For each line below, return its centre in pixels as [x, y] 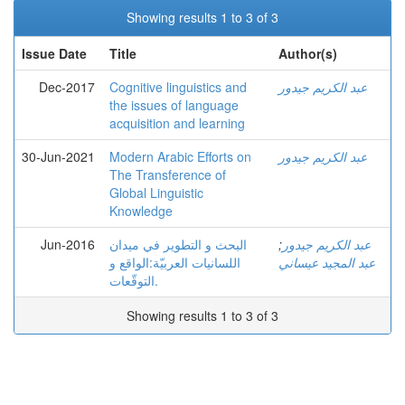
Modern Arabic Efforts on [180, 156]
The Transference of [168, 174]
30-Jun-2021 [58, 156]
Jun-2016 [68, 244]
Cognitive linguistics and [178, 87]
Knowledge [141, 211]
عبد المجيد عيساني [327, 262]
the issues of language [174, 105]
